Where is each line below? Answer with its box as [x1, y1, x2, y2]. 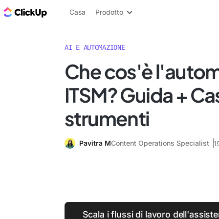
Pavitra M [79, 139, 111, 147]
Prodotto [95, 8, 123, 16]
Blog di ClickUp [49, 6, 107, 17]
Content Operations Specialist [111, 139, 209, 147]
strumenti [65, 106, 150, 131]
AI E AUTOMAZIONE [65, 44, 125, 51]
